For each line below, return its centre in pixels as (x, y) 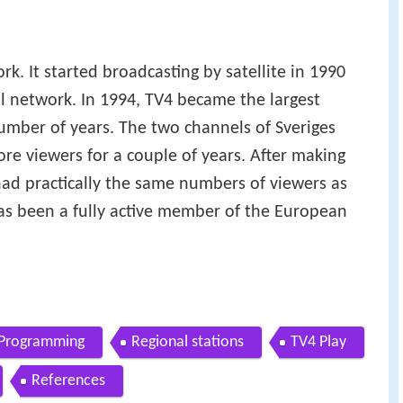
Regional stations (188, 343)
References (68, 381)
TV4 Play (318, 343)
